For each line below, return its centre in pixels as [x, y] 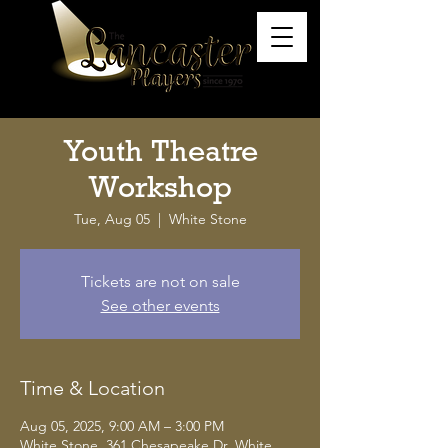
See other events [160, 305]
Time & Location [92, 388]
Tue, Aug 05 [111, 219]
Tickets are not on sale [160, 281]
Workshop [160, 192]
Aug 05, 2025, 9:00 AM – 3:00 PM [122, 426]
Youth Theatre [160, 156]
